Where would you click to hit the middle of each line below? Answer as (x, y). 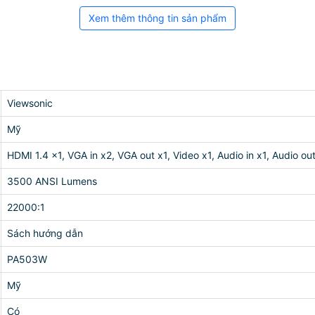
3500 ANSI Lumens (52, 181)
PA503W (27, 259)
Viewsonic (30, 103)
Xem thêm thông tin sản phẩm (157, 18)
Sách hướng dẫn (45, 233)
